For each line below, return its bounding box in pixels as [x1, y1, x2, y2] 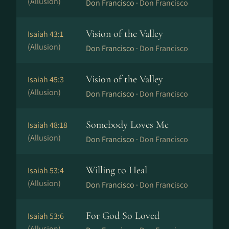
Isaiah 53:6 [28, 211, 64, 221]
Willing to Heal [86, 164, 147, 176]
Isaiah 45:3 [28, 74, 64, 85]
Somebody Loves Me [86, 119, 169, 131]
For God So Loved [86, 210, 159, 222]
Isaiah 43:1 [28, 29, 63, 39]
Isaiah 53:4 [28, 165, 64, 176]
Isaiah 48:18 [28, 120, 67, 130]
